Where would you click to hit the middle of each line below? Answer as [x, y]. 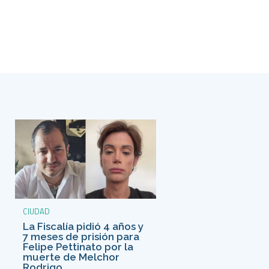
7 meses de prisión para [81, 236]
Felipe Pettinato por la [78, 246]
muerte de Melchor [71, 257]
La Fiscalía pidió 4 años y [83, 226]
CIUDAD [36, 211]
